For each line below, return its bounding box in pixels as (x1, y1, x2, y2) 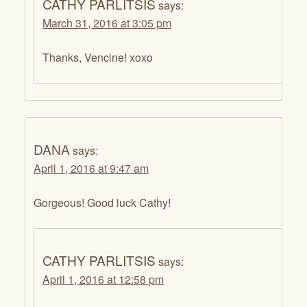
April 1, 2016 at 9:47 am (34, 160, 149, 176)
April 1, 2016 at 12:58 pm (42, 271, 164, 287)
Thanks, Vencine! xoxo (42, 49, 153, 66)
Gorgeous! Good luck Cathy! (34, 194, 171, 210)
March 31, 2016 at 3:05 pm (42, 15, 171, 32)
